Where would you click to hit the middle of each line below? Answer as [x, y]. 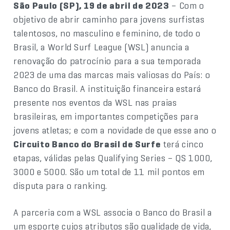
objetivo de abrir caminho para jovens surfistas [109, 19]
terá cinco [182, 144]
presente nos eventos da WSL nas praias [95, 102]
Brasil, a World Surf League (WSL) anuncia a [101, 47]
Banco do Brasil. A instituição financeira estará [107, 89]
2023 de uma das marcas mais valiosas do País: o [112, 75]
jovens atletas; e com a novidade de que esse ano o [115, 130]
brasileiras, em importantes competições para [106, 116]
